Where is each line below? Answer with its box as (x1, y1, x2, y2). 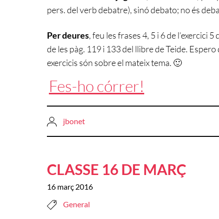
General (63, 199, 90, 209)
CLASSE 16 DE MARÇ (47, 160, 186, 178)
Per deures (47, 29, 89, 41)
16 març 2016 (47, 182, 93, 192)
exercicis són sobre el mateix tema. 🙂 (47, 57, 182, 68)
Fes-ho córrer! (49, 76, 144, 95)
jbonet (63, 116, 85, 126)
